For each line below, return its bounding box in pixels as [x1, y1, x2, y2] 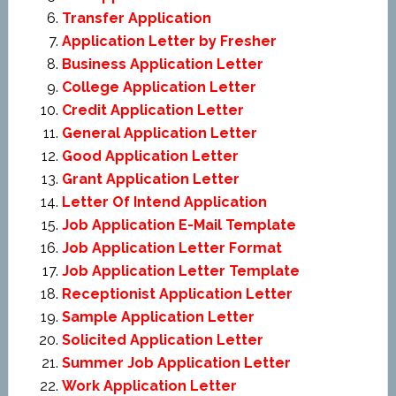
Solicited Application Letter [61, 331, 263, 348]
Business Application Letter [61, 56, 263, 72]
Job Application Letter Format [61, 240, 282, 256]
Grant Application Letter [61, 171, 240, 187]
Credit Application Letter [61, 102, 244, 118]
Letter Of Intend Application [61, 194, 267, 210]
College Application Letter [61, 79, 256, 95]
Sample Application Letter [61, 308, 255, 325]
